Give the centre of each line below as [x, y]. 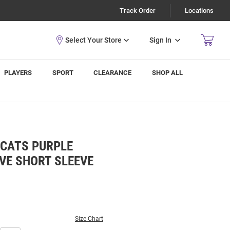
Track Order [138, 11]
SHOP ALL [168, 73]
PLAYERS [18, 73]
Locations [199, 11]
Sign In [160, 40]
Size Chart [89, 219]
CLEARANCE [113, 73]
